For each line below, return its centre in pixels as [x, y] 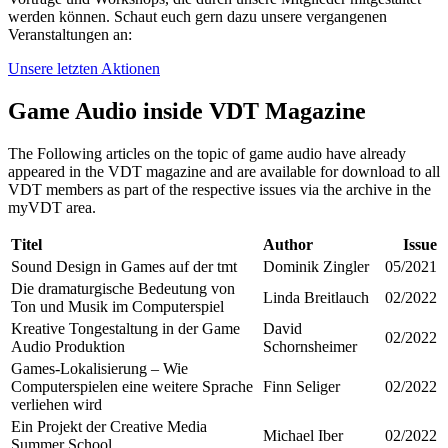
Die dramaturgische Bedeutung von [123, 288]
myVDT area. [52, 207]
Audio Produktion [68, 346]
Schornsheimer [310, 346]
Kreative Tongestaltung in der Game [125, 328]
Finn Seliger [301, 386]
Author [288, 244]
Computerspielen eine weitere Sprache [132, 386]
